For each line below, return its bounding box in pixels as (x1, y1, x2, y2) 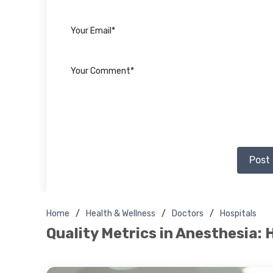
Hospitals (220, 208, 257, 219)
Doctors (172, 208, 204, 219)
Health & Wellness (86, 208, 155, 219)
